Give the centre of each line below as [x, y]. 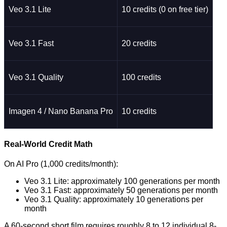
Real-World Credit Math [48, 144]
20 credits [139, 44]
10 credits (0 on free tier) [165, 10]
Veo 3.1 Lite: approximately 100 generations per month [122, 181]
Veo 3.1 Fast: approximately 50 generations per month [121, 190]
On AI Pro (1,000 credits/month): [61, 164]
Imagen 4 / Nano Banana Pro [61, 111]
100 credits [141, 78]
